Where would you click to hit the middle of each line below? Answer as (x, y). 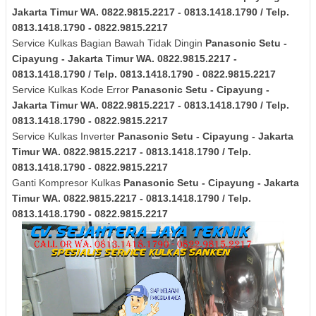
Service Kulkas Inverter (65, 136)
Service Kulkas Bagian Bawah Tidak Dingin (109, 43)
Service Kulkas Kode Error (72, 90)
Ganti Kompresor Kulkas (68, 183)
